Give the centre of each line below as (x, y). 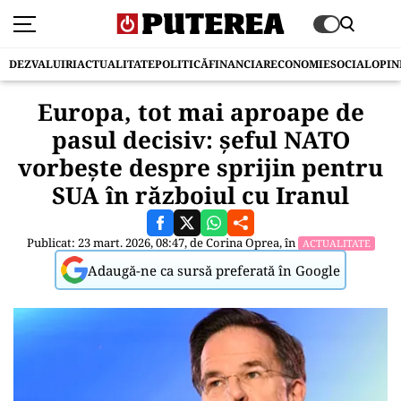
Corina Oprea (242, 243)
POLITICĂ (182, 64)
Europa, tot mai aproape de (200, 112)
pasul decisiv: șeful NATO (200, 140)
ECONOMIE (300, 64)
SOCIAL (351, 64)
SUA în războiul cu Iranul (200, 195)
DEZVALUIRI (43, 64)
